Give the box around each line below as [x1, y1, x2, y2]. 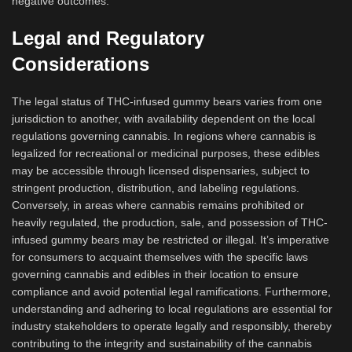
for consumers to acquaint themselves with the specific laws [12, 251, 308, 263]
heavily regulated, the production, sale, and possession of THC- [12, 216, 328, 229]
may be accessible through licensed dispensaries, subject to [12, 164, 310, 177]
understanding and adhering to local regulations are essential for [12, 302, 332, 315]
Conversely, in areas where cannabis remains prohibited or [12, 199, 304, 211]
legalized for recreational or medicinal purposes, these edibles [12, 147, 320, 159]
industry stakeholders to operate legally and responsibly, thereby [12, 320, 332, 332]
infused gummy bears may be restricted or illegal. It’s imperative [12, 233, 329, 246]
